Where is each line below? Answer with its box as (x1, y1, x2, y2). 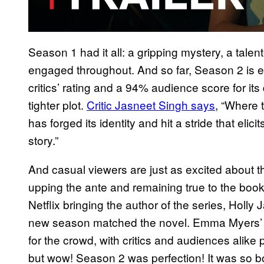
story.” (28, 132, 58, 148)
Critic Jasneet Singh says (87, 97, 215, 113)
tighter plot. (28, 97, 87, 113)
